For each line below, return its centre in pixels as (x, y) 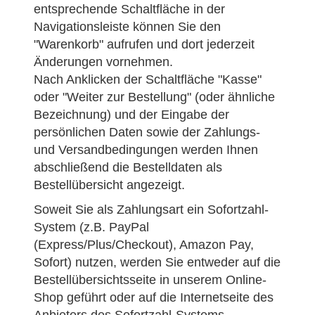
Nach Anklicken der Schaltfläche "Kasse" (148, 79)
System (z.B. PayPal (91, 227)
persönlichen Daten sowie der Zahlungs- (147, 132)
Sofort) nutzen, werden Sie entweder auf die (157, 262)
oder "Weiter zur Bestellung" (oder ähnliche (154, 97)
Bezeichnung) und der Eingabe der (131, 115)
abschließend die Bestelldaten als (128, 167)
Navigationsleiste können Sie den (127, 27)
